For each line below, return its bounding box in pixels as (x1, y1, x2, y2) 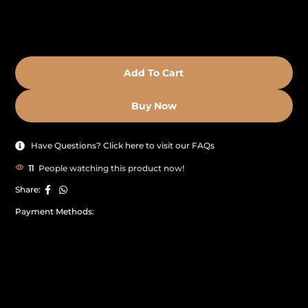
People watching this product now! (38, 162, 185, 173)
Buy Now (131, 99, 177, 112)
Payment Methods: (15, 206, 95, 217)
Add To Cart (124, 66, 184, 79)
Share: (15, 184, 41, 195)
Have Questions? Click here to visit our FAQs (30, 140, 214, 151)
